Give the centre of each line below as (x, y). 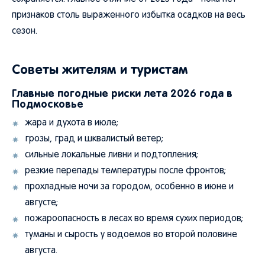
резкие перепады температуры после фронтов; (125, 171)
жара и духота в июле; (72, 123)
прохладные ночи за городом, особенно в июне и (129, 187)
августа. (41, 251)
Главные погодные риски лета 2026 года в (122, 93)
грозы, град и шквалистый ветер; (94, 139)
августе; (41, 203)
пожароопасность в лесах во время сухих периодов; (134, 219)
